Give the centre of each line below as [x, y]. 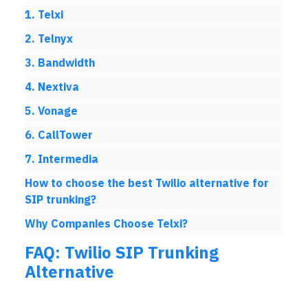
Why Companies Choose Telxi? [106, 224]
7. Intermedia [62, 159]
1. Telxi [44, 15]
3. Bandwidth [60, 63]
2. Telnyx [49, 39]
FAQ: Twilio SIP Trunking [122, 253]
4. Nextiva [52, 87]
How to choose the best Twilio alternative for [147, 184]
